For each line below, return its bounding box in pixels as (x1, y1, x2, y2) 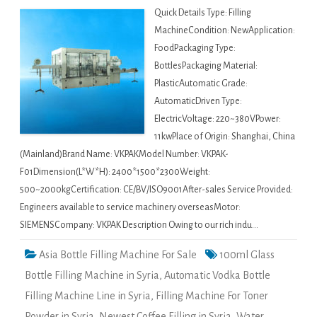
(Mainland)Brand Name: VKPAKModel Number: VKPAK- (20, 149, 229, 160)
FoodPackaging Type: (154, 43, 236, 54)
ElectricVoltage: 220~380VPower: (154, 114, 281, 125)
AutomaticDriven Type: (154, 96, 242, 107)
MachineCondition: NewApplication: (154, 25, 295, 36)
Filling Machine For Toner (156, 290, 268, 302)
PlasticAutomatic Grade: (154, 79, 248, 89)
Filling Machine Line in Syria (25, 290, 151, 302)
